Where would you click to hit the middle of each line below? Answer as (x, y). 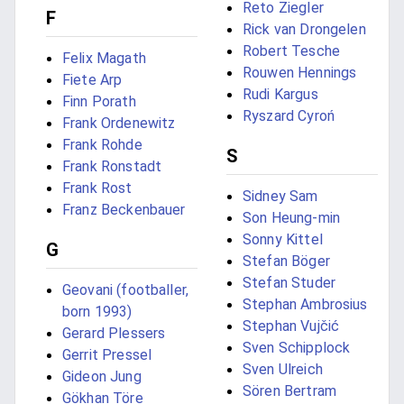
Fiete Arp (92, 80)
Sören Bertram (289, 391)
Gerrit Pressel (107, 355)
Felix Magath (104, 59)
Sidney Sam (280, 197)
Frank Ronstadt (112, 167)
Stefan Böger (286, 262)
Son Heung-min (291, 218)
